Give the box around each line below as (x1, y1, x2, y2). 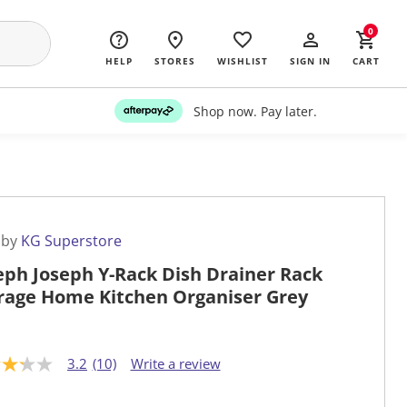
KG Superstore (21, 231, 122, 252)
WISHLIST (217, 55, 268, 67)
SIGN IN (290, 55, 331, 67)
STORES (154, 55, 195, 67)
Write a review (130, 354, 221, 373)
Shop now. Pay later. (193, 102, 317, 120)
